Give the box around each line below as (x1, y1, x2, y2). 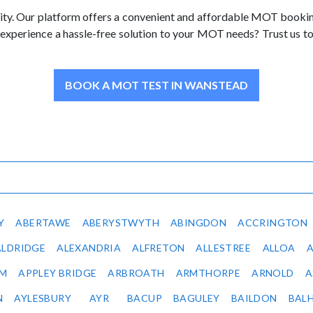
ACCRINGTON (238, 217, 308, 229)
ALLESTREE (196, 242, 252, 254)
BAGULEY (173, 292, 220, 305)
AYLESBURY (14, 292, 72, 305)
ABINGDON (170, 217, 227, 229)
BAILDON (231, 292, 277, 305)
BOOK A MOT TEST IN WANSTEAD (65, 78, 248, 92)
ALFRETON (132, 242, 185, 254)
